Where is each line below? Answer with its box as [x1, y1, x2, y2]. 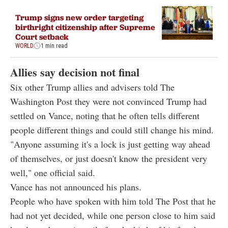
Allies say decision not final [10, 63, 139, 80]
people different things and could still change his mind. [10, 123, 214, 136]
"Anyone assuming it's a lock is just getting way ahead [10, 137, 210, 150]
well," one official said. [10, 166, 95, 179]
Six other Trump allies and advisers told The [10, 80, 175, 93]
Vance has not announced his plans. [10, 180, 141, 193]
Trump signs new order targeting [15, 12, 144, 23]
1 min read [41, 42, 68, 50]
